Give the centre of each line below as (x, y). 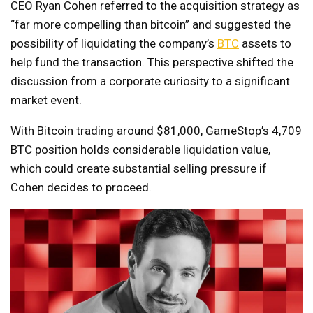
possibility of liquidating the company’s (114, 43)
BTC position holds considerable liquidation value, (140, 149)
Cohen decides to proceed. (81, 187)
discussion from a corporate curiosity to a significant (150, 81)
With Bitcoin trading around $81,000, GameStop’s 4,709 (156, 130)
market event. (46, 100)
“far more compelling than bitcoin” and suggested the (151, 24)
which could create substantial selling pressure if (139, 168)
